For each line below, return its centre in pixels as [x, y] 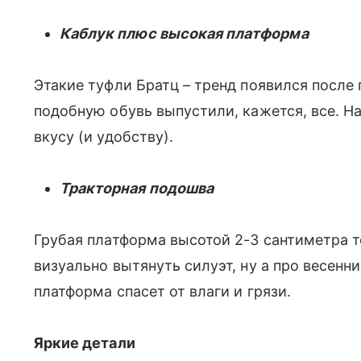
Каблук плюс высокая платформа [184, 34]
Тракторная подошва [137, 189]
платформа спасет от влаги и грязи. [162, 292]
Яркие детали [85, 343]
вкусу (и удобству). [104, 137]
